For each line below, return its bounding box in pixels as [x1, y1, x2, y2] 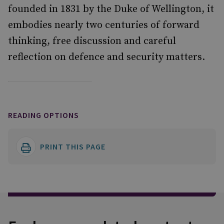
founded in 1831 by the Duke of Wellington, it [8, 3, 214, 15]
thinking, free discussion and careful [8, 35, 176, 47]
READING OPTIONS [8, 110, 79, 120]
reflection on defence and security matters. [8, 51, 205, 63]
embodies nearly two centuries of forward [8, 19, 199, 31]
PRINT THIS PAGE [40, 141, 105, 151]
